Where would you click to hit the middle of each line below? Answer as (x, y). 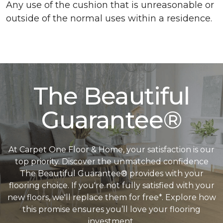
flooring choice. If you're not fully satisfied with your (111, 185)
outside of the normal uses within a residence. (109, 18)
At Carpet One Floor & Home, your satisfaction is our (111, 150)
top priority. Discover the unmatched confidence (111, 162)
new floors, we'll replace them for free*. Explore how (111, 197)
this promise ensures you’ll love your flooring (111, 209)
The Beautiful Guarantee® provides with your (111, 173)
